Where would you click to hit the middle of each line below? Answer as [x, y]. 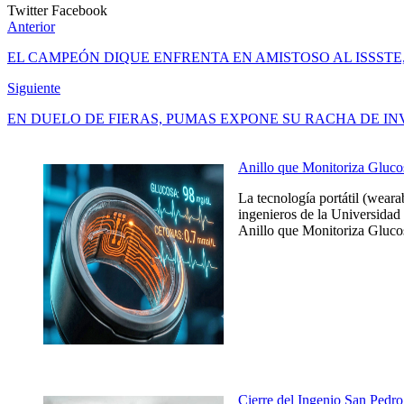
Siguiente [34, 87]
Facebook [79, 10]
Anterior [31, 26]
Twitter [29, 10]
